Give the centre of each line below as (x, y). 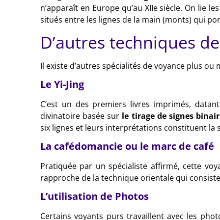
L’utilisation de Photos (95, 196)
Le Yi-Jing (62, 84)
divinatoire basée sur (81, 116)
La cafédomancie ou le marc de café (127, 146)
